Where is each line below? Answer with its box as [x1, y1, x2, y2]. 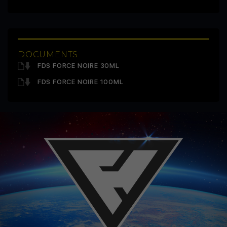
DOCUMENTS [18, 49, 79, 59]
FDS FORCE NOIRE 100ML [35, 78, 124, 86]
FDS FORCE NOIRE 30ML [35, 61, 120, 69]
